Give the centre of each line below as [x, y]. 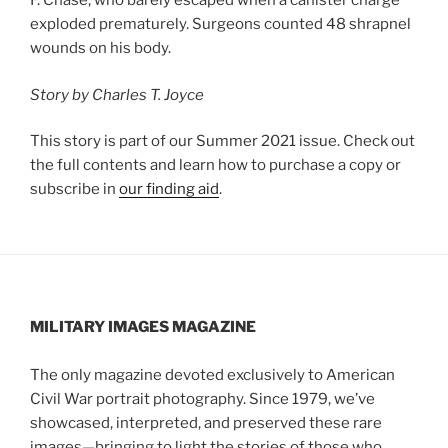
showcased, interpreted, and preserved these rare [206, 422]
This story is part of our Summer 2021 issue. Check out [222, 141]
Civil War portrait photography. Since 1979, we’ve [202, 398]
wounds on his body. [100, 48]
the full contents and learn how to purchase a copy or [215, 165]
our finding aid [169, 189]
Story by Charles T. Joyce [117, 94]
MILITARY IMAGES [99, 326]
